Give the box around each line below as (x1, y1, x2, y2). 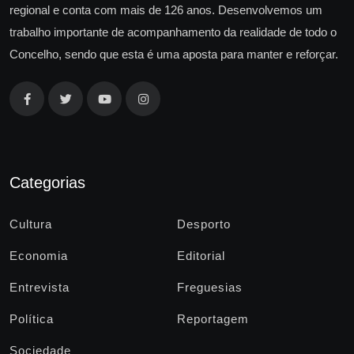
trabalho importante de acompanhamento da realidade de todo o (9, 25, 337, 40)
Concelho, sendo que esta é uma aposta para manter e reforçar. (9, 47, 338, 62)
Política (9, 312, 54, 326)
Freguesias (177, 281, 243, 295)
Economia (9, 249, 68, 263)
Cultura (9, 217, 52, 232)
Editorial (177, 249, 225, 263)
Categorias (9, 174, 85, 192)
